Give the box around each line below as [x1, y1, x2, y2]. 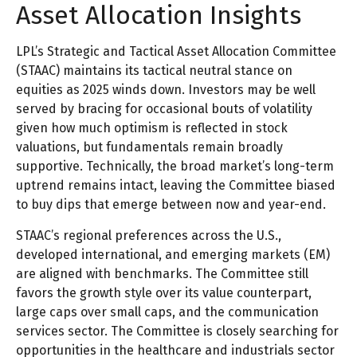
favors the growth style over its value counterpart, [16, 285, 312, 301]
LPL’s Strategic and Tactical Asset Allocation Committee [16, 44, 336, 60]
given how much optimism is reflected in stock [16, 120, 288, 136]
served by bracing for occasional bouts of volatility [16, 101, 312, 117]
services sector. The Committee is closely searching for [16, 324, 339, 339]
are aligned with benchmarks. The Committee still [16, 266, 308, 282]
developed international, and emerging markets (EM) [16, 247, 330, 263]
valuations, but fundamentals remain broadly [16, 139, 283, 155]
